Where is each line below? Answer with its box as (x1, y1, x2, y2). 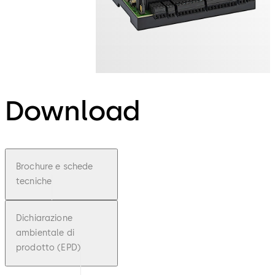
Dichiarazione (16, 212, 72, 223)
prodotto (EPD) (16, 242, 80, 253)
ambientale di (16, 227, 74, 238)
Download (5, 94, 140, 128)
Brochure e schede (16, 161, 93, 172)
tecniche (16, 176, 52, 187)
